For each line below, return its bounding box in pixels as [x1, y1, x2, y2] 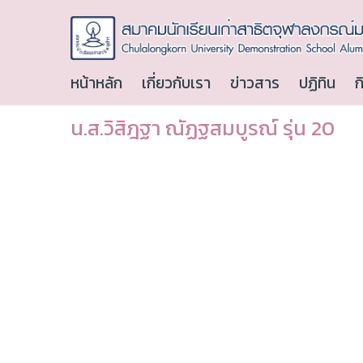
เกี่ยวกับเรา [142, 71, 211, 96]
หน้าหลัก [70, 71, 122, 96]
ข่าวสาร [230, 71, 280, 96]
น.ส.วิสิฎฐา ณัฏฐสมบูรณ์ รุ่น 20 [70, 113, 335, 144]
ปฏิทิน [299, 71, 335, 96]
